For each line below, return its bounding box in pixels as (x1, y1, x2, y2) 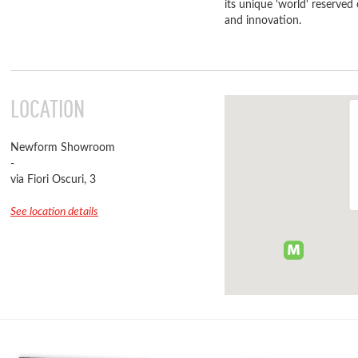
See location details (10, 206, 98, 217)
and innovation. (225, 15, 301, 26)
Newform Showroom (10, 142, 115, 153)
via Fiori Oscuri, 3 (10, 174, 96, 185)
